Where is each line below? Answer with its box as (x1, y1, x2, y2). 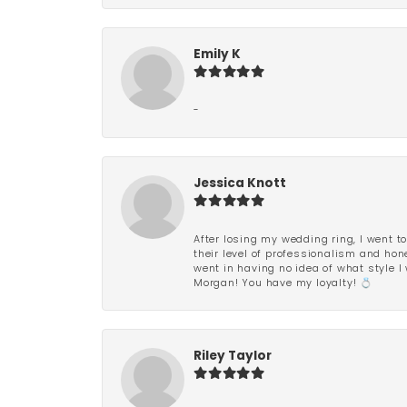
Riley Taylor (194, 351, 272, 362)
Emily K (194, 49, 241, 61)
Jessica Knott (194, 178, 286, 190)
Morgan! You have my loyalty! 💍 (194, 279, 374, 289)
